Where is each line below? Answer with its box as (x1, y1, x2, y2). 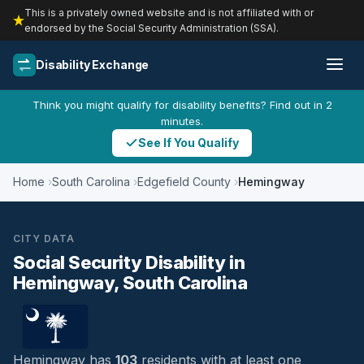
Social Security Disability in (13, 252, 245, 273)
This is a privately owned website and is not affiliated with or (24, 6, 314, 19)
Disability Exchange (36, 58, 149, 71)
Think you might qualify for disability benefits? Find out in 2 (32, 98, 332, 111)
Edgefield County (137, 175, 231, 188)
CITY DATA (13, 232, 75, 245)
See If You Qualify (138, 136, 239, 149)
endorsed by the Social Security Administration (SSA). (24, 22, 279, 34)
